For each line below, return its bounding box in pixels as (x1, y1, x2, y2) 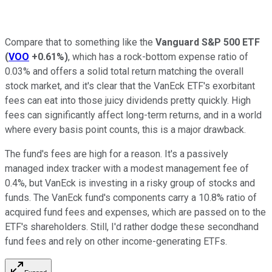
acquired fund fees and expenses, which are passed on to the (5, 206, 266, 218)
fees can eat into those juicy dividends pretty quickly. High (5, 94, 251, 106)
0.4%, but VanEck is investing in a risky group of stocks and (5, 177, 255, 189)
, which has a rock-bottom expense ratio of (68, 50, 248, 63)
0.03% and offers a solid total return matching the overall (5, 65, 243, 77)
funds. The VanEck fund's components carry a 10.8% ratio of (5, 191, 257, 203)
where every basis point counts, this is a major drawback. (5, 123, 246, 135)
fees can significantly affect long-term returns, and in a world (5, 109, 262, 121)
